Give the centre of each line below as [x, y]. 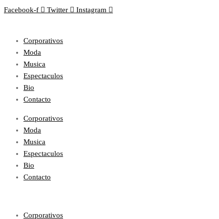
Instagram [91, 10]
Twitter [57, 10]
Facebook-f [21, 10]
